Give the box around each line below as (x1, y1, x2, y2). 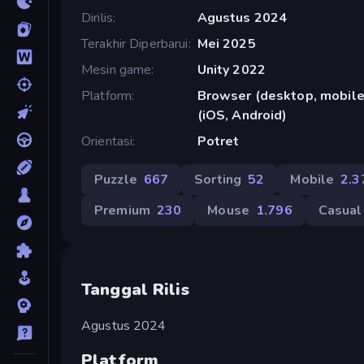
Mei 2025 (197, 34, 256, 53)
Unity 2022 (197, 60, 266, 79)
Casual (318, 201, 362, 219)
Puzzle (94, 170, 137, 188)
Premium (94, 201, 150, 219)
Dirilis (81, 8, 113, 27)
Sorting (194, 170, 242, 188)
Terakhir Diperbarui (81, 34, 188, 53)
